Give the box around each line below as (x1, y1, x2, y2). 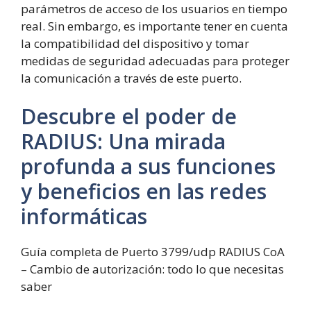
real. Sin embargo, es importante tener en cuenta (21, 17, 288, 34)
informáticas (21, 202, 147, 231)
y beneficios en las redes (21, 177, 267, 206)
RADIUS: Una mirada (21, 127, 226, 156)
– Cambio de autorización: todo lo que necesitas (21, 261, 284, 278)
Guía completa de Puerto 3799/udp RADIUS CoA (21, 244, 285, 260)
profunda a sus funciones (21, 152, 276, 181)
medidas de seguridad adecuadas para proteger (21, 52, 289, 69)
